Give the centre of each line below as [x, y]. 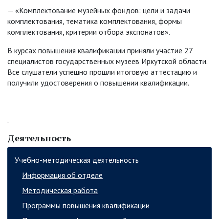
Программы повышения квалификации [86, 206]
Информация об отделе [62, 175]
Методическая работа [60, 190]
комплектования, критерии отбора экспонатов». [89, 32]
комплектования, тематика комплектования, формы [95, 21]
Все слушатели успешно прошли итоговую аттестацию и [102, 72]
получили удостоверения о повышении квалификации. [98, 83]
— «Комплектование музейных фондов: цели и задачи [99, 11]
